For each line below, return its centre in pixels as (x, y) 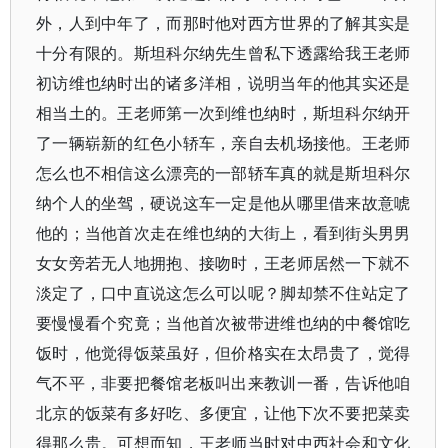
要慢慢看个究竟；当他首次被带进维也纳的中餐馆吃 (223, 323)
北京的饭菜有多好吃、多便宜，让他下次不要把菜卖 (223, 413)
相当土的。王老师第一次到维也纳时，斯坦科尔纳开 (223, 113)
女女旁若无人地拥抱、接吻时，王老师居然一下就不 (223, 263)
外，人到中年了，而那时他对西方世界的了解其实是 (223, 23)
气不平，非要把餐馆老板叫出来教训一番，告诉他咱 (223, 383)
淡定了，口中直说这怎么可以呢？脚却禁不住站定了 (223, 293)
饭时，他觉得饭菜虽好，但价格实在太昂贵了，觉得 (223, 353)
